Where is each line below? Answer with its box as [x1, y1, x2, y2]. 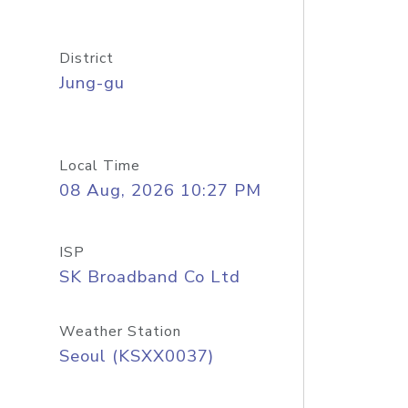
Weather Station [58, 321, 181, 342]
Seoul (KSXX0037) [58, 344, 214, 368]
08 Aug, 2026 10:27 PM [58, 178, 261, 202]
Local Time [58, 156, 140, 176]
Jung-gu [58, 71, 125, 95]
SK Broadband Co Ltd [58, 265, 240, 289]
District [58, 48, 114, 68]
